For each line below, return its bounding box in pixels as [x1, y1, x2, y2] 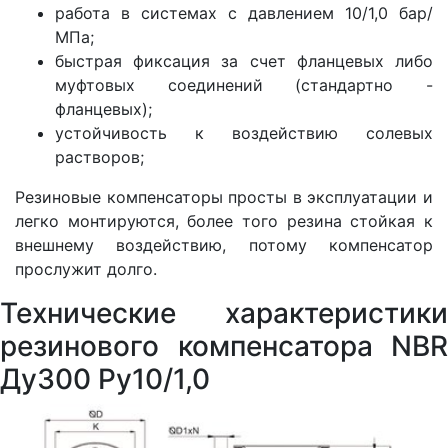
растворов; [55, 147, 144, 168]
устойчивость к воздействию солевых [55, 123, 433, 144]
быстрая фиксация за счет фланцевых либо [55, 51, 433, 72]
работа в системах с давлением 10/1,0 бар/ [55, 3, 433, 24]
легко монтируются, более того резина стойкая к [15, 211, 433, 232]
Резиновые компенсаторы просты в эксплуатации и [15, 187, 433, 208]
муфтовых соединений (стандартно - [55, 75, 433, 96]
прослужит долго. [15, 259, 157, 280]
